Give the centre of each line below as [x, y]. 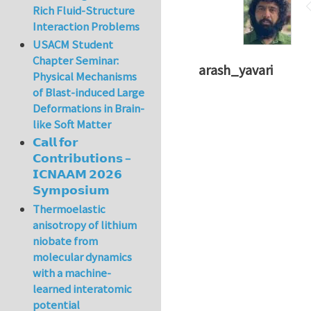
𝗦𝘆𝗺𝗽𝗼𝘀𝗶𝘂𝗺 [72, 191]
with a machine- [72, 272]
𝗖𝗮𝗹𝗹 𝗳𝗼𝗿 [56, 143]
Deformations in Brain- [89, 109]
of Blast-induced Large [89, 93]
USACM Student [73, 45]
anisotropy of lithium [85, 225]
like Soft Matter [72, 125]
